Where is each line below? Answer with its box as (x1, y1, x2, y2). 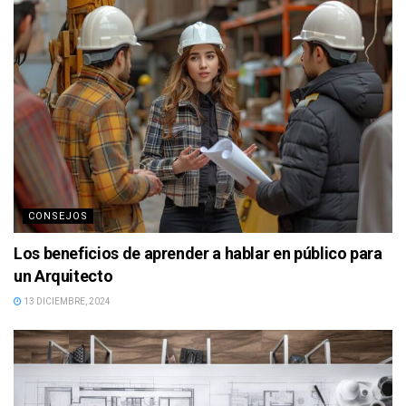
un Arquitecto (14, 266, 113, 286)
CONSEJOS (28, 210, 88, 223)
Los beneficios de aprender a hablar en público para (14, 244, 382, 264)
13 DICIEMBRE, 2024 (22, 296, 111, 307)
